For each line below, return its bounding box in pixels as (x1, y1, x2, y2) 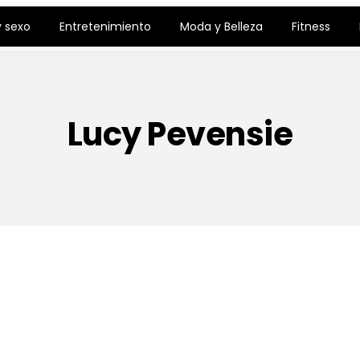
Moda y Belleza (180, 18, 264, 35)
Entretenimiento (59, 18, 152, 35)
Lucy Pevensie (67, 112, 293, 157)
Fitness (292, 18, 331, 35)
